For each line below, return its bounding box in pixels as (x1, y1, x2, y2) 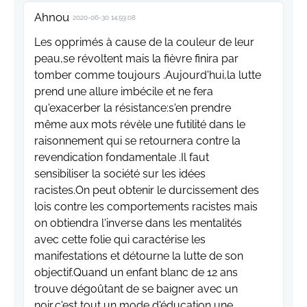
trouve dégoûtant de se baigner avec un (34, 282, 238, 296)
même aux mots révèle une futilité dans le (34, 118, 245, 132)
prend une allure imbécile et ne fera (34, 85, 213, 99)
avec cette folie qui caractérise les (34, 233, 206, 247)
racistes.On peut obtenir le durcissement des (34, 184, 259, 197)
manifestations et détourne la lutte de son (34, 249, 243, 263)
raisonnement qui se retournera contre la (34, 134, 241, 148)
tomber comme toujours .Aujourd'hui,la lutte (34, 69, 261, 82)
